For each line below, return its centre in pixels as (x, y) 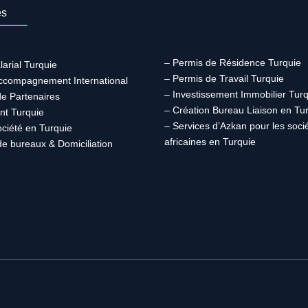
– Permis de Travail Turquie (224, 78)
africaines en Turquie (210, 141)
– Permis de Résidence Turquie (233, 62)
